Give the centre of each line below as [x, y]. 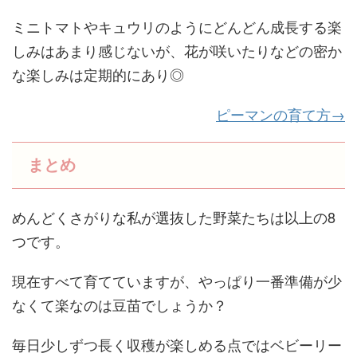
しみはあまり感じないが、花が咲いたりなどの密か [177, 50]
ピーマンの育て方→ [280, 114]
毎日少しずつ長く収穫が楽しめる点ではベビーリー [177, 344]
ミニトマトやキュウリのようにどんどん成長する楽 [177, 26]
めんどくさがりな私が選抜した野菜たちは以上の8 [174, 217]
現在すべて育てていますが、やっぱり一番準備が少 [177, 280]
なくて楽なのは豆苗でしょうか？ [120, 304]
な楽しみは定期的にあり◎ [98, 74]
